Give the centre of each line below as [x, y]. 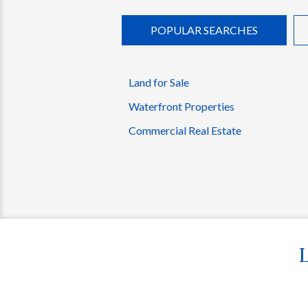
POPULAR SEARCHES [204, 30]
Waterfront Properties [181, 107]
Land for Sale [159, 82]
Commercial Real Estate [185, 131]
